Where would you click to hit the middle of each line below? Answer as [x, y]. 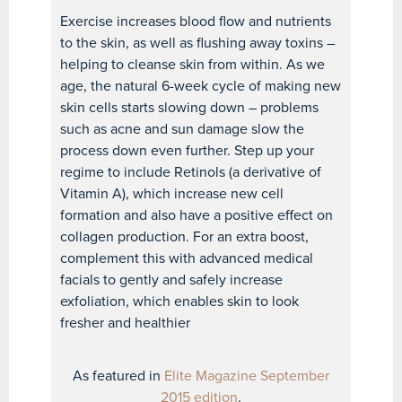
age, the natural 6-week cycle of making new [201, 86]
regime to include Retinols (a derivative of [191, 172]
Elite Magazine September [246, 376]
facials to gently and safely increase [172, 280]
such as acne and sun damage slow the [183, 129]
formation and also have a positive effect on [197, 215]
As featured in [118, 376]
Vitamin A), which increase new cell [172, 193]
